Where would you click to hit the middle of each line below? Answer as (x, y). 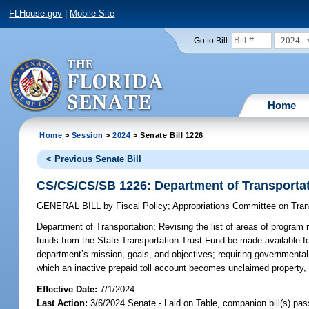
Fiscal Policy (141, 206)
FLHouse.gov (36, 14)
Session (87, 135)
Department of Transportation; (97, 227)
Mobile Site (92, 14)
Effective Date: (69, 289)
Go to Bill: (211, 40)
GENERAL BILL (70, 206)
